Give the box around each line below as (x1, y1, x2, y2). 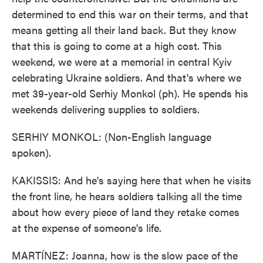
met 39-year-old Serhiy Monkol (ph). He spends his (12, 86, 248, 100)
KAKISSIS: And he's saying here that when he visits (12, 173, 251, 187)
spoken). (12, 145, 51, 160)
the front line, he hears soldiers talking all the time (12, 188, 242, 203)
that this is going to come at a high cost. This (12, 38, 222, 53)
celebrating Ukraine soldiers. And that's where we (12, 70, 241, 85)
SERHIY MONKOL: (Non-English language (12, 129, 211, 144)
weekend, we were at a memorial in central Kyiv (12, 54, 232, 69)
